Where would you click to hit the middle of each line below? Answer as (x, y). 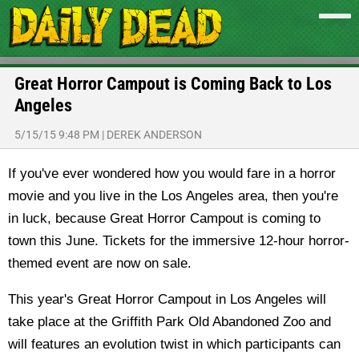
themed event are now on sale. (100, 263)
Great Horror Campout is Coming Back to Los (173, 84)
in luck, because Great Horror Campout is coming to (164, 218)
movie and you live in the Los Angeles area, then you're (173, 196)
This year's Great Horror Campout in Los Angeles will (167, 299)
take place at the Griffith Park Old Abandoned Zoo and (169, 322)
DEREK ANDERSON (154, 135)
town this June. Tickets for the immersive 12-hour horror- (179, 241)
